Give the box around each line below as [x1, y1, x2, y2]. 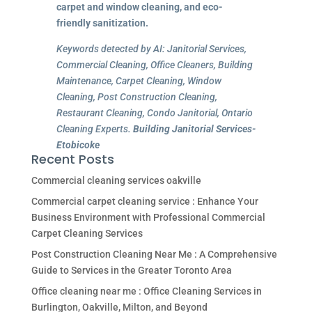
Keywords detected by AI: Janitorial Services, [56, 42, 247, 54]
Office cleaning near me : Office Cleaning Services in [31, 285, 262, 297]
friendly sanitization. [56, 17, 148, 29]
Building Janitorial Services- [132, 123, 256, 134]
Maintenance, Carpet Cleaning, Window [56, 75, 221, 86]
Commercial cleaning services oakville [31, 174, 201, 186]
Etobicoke [56, 139, 100, 150]
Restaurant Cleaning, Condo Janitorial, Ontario [56, 107, 253, 118]
